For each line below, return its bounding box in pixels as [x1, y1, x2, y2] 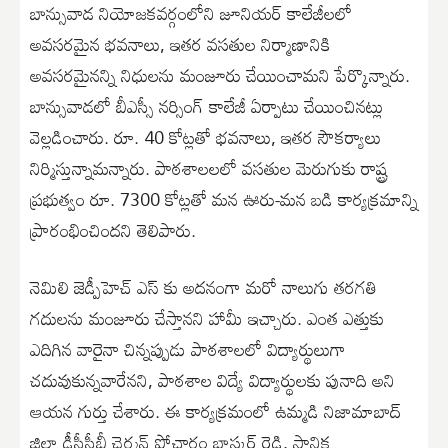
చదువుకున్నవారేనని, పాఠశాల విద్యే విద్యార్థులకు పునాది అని [30, 362, 395, 399]
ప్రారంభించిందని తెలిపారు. [30, 212, 196, 249]
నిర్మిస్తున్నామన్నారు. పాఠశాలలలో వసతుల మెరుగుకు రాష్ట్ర [30, 150, 387, 187]
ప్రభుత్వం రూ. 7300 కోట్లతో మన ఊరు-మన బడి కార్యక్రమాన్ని [30, 181, 418, 218]
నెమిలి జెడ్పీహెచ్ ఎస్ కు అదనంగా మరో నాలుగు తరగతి [30, 269, 377, 306]
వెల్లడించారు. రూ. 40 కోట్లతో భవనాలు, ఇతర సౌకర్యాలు [30, 119, 381, 156]
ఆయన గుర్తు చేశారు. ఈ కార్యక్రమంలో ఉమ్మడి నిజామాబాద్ [30, 393, 402, 430]
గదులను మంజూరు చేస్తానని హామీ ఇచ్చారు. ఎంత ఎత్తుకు [30, 300, 384, 337]
